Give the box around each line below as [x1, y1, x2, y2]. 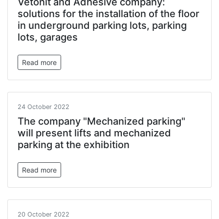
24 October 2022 [18, 103, 69, 110]
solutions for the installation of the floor [18, 8, 199, 20]
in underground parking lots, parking [18, 20, 187, 31]
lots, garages [18, 31, 78, 43]
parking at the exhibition [18, 139, 130, 151]
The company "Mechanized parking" [18, 115, 185, 127]
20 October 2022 [18, 211, 69, 218]
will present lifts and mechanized [18, 127, 171, 139]
